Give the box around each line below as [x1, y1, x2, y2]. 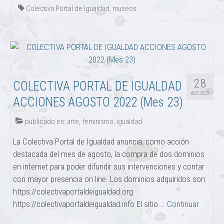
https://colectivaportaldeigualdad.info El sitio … [13, 199, 167, 209]
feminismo [82, 117, 113, 126]
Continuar [167, 199, 199, 209]
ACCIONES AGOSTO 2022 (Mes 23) [13, 95, 183, 110]
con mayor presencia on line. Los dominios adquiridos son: [13, 174, 206, 184]
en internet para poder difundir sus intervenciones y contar [13, 161, 204, 172]
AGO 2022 [190, 90, 209, 96]
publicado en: [23, 117, 67, 126]
